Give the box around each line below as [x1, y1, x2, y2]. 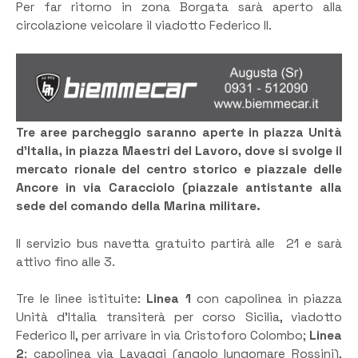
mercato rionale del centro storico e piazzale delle [16, 161, 342, 178]
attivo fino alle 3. [16, 253, 115, 270]
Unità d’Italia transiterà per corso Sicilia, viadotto [16, 309, 342, 326]
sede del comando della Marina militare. [16, 198, 261, 215]
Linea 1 [146, 291, 197, 308]
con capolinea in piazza [196, 291, 343, 308]
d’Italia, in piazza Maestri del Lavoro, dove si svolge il [16, 143, 342, 160]
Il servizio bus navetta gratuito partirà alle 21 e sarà [16, 235, 342, 252]
